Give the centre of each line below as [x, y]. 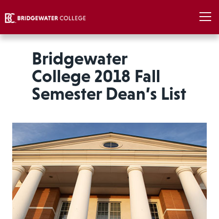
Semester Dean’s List [109, 94]
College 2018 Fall [96, 76]
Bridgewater [79, 58]
